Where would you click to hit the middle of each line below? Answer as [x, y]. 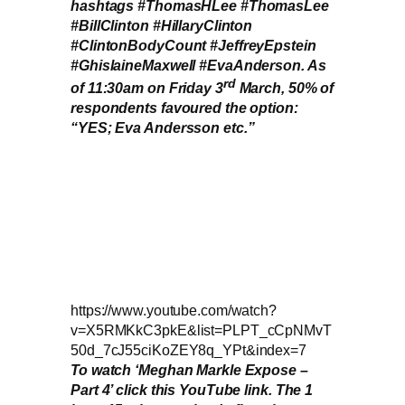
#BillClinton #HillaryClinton [162, 26]
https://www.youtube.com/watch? [174, 311]
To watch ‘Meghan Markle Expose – [189, 370]
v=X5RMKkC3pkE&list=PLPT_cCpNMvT [201, 330]
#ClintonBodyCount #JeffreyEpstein [193, 46]
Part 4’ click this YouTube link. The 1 [192, 390]
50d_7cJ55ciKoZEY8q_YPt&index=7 [188, 350]
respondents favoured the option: [184, 107]
